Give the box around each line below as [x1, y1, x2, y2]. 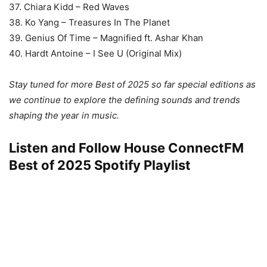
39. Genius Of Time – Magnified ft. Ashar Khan [9, 32, 203, 44]
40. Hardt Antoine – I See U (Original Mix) [9, 48, 182, 60]
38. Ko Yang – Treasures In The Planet [9, 17, 170, 29]
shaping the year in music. [9, 110, 119, 122]
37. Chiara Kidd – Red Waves [9, 1, 129, 13]
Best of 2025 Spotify [9, 157, 141, 173]
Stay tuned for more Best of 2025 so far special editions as [9, 79, 256, 91]
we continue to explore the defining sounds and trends [9, 94, 240, 106]
